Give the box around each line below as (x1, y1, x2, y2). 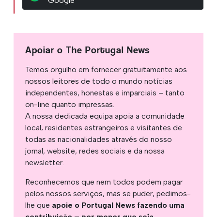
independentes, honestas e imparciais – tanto (25, 88, 185, 97)
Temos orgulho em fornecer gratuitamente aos (25, 64, 187, 74)
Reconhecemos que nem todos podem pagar (25, 177, 183, 186)
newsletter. (25, 157, 64, 167)
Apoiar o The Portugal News (25, 44, 150, 56)
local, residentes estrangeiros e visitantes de (25, 123, 182, 132)
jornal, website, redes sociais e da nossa (25, 146, 165, 155)
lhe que (25, 200, 52, 210)
